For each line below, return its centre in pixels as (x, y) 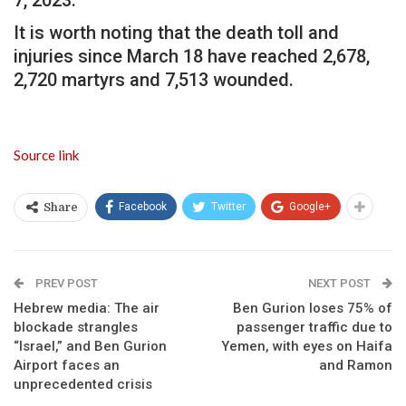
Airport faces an (67, 365)
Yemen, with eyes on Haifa (307, 346)
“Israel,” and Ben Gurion (90, 346)
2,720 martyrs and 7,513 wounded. (154, 79)
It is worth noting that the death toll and (176, 32)
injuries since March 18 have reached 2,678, (192, 56)
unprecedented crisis (83, 384)
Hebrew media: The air (87, 308)
